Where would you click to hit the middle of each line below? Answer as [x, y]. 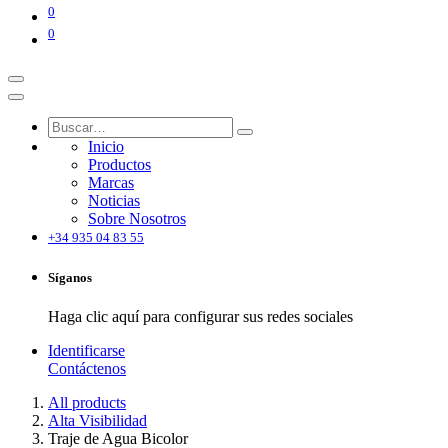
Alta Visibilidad [97, 420]
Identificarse [86, 350]
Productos [119, 164]
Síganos [70, 277]
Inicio [106, 146]
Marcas [111, 182]
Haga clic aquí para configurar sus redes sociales [200, 316]
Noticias [114, 200]
